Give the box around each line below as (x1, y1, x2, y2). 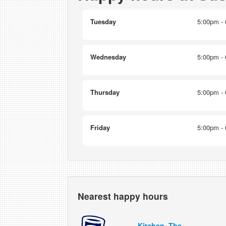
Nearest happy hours (78, 190, 168, 202)
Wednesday (90, 52, 127, 62)
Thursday (90, 87, 120, 97)
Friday (90, 123, 110, 132)
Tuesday (90, 17, 117, 26)
